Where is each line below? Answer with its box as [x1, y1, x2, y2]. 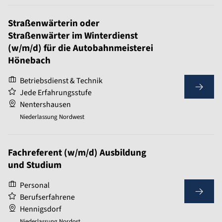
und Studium [8, 159, 61, 172]
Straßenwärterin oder [8, 17, 100, 31]
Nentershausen [20, 99, 71, 111]
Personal [20, 180, 50, 191]
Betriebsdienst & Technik [20, 75, 103, 87]
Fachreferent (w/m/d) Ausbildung [8, 146, 146, 160]
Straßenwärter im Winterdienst [8, 29, 138, 43]
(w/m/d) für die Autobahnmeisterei [8, 42, 153, 55]
